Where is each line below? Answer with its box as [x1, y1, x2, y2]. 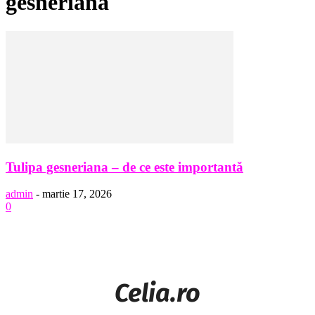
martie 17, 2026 [42, 188, 112, 200]
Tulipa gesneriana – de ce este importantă [6, 159, 243, 174]
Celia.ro [115, 278, 200, 309]
